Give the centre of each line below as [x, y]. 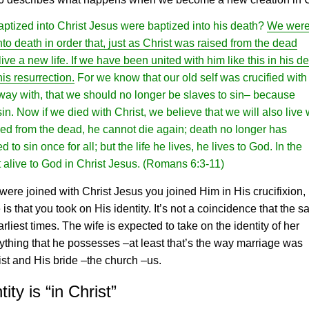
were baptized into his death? [192, 26]
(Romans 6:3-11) [183, 164]
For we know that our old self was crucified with [191, 78]
